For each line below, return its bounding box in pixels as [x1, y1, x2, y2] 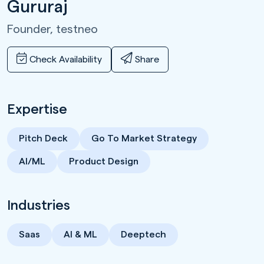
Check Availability [27, 54, 102, 64]
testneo [56, 23, 98, 35]
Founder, [7, 23, 56, 35]
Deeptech [121, 229, 166, 239]
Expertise [7, 102, 67, 116]
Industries [7, 198, 70, 212]
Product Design [69, 156, 138, 166]
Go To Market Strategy [91, 133, 197, 143]
